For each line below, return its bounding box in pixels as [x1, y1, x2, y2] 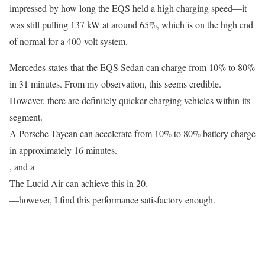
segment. [9, 110, 43, 123]
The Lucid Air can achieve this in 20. [9, 176, 148, 189]
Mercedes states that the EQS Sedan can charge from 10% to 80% [9, 60, 255, 73]
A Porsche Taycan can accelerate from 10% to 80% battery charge [9, 127, 256, 140]
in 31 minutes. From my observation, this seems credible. [9, 77, 221, 90]
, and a [9, 160, 34, 173]
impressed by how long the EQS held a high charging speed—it [9, 1, 247, 14]
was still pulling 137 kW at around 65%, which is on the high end [9, 18, 253, 31]
